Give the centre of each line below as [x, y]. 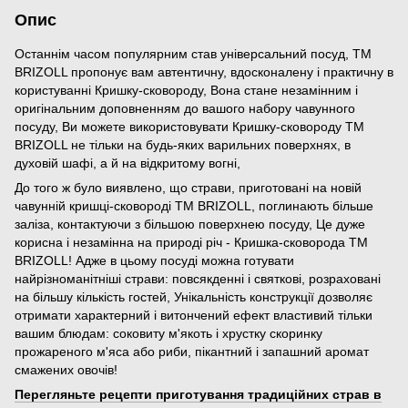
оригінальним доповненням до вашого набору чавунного [185, 108]
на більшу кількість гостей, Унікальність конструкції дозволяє [194, 296]
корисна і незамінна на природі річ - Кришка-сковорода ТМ [191, 242]
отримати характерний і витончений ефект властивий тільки [194, 315]
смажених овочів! [66, 369]
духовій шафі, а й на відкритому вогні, [127, 163]
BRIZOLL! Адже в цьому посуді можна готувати [154, 260]
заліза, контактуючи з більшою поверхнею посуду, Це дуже [190, 224]
